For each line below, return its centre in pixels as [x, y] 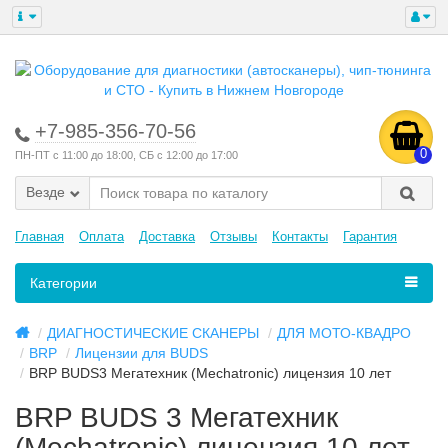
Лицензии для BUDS [141, 353]
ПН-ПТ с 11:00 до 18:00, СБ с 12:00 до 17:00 [126, 155]
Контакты [300, 236]
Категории [63, 283]
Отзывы [233, 236]
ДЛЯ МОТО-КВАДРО [344, 333]
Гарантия [370, 236]
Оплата [101, 236]
